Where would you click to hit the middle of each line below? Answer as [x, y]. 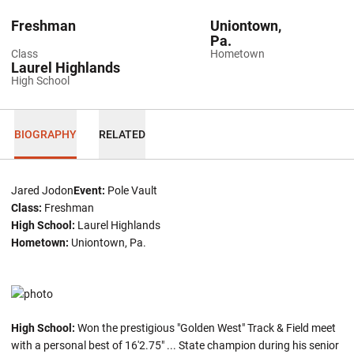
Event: [89, 190]
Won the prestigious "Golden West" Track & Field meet [205, 328]
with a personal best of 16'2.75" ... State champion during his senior [175, 345]
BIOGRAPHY [45, 134]
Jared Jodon [42, 190]
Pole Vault [131, 190]
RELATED [122, 134]
